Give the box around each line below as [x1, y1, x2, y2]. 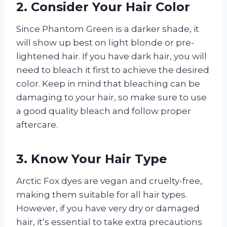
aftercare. [16, 120, 58, 130]
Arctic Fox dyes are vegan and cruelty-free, [16, 176, 202, 186]
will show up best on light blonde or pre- [16, 37, 194, 48]
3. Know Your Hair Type [16, 152, 167, 167]
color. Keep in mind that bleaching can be [16, 79, 200, 89]
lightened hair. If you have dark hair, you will [16, 51, 207, 62]
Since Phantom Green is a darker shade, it [16, 24, 199, 34]
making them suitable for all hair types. [16, 190, 187, 200]
